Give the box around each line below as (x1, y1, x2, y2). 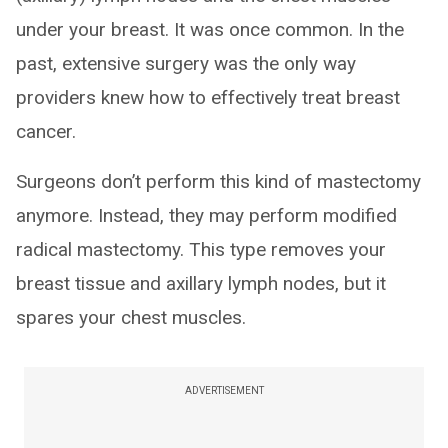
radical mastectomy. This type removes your (16, 238, 386, 262)
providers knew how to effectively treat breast (16, 86, 400, 110)
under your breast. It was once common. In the (16, 18, 404, 42)
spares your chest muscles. (16, 306, 246, 330)
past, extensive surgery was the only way (16, 52, 356, 76)
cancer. (16, 120, 76, 144)
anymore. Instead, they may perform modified (16, 204, 397, 228)
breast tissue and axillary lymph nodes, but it (16, 272, 386, 296)
